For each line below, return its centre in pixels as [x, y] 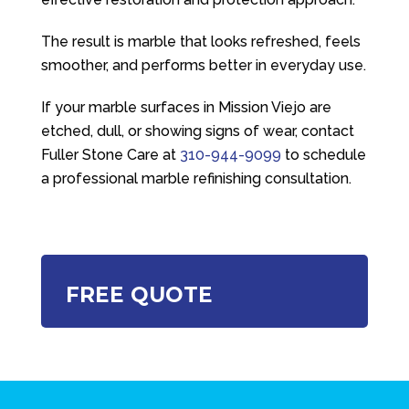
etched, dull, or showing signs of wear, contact [197, 131]
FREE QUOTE [139, 295]
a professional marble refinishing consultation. [196, 178]
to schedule [323, 155]
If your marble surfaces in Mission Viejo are [186, 107]
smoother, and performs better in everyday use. [203, 65]
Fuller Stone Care [100, 155]
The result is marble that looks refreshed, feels [200, 42]
